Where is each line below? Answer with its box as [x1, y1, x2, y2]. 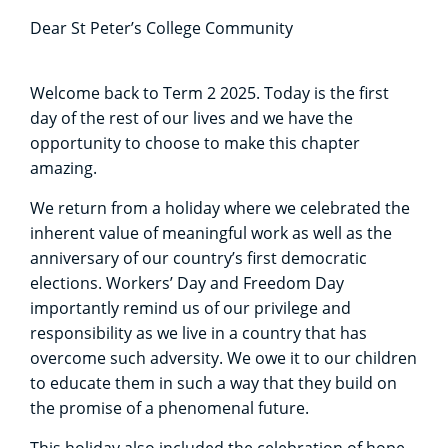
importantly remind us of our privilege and [30, 296, 351, 319]
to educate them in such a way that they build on [30, 371, 397, 394]
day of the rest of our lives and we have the [30, 106, 353, 129]
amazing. [30, 156, 97, 179]
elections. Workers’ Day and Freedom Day [30, 271, 344, 294]
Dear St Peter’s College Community [30, 16, 293, 39]
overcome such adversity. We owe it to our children [30, 346, 417, 369]
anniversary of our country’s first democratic [30, 246, 367, 269]
